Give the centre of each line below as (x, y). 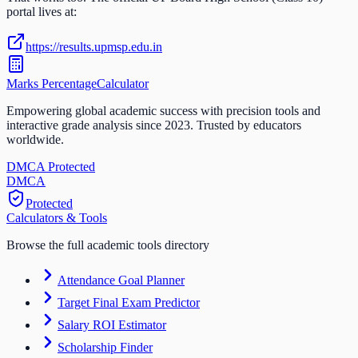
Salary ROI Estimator (112, 325)
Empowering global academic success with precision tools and (163, 111)
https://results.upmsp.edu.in (94, 47)
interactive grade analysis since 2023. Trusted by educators (154, 125)
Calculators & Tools (57, 218)
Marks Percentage (52, 84)
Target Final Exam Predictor (129, 303)
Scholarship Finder (105, 348)
